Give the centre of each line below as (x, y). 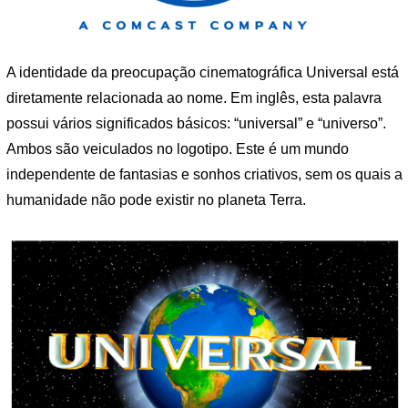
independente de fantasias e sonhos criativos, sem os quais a (204, 174)
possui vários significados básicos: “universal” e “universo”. (196, 123)
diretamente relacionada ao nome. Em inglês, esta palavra (194, 97)
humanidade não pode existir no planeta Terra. (156, 199)
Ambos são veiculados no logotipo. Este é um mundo (178, 148)
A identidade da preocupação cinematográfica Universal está (203, 72)
